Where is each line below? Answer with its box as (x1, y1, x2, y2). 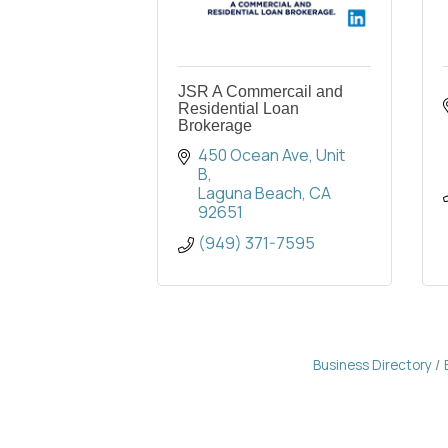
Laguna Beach (198, 182, 302, 205)
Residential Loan (178, 100, 299, 118)
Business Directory (312, 356, 432, 375)
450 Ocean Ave (198, 144, 309, 167)
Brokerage (178, 117, 252, 135)
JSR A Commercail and (178, 83, 343, 101)
